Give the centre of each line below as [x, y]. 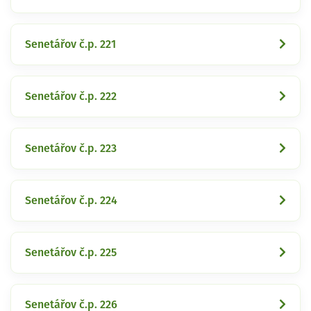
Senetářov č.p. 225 [71, 252]
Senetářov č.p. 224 [71, 200]
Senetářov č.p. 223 [71, 148]
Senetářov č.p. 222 [71, 96]
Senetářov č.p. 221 [70, 44]
